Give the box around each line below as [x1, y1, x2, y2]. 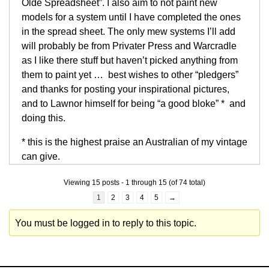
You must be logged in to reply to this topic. [15, 218, 197, 229]
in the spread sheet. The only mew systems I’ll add [22, 26, 235, 37]
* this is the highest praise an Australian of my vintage [22, 137, 247, 148]
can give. [22, 151, 60, 162]
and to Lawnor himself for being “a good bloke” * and [22, 98, 246, 109]
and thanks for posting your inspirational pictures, [22, 84, 229, 95]
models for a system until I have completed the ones [22, 12, 241, 23]
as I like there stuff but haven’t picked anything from [22, 55, 238, 66]
